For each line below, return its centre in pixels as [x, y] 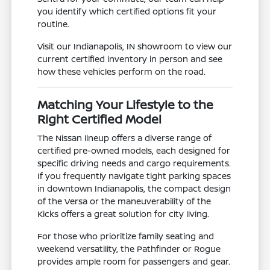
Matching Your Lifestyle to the [126, 105]
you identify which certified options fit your [127, 11]
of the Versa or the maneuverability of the [124, 201]
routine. [54, 24]
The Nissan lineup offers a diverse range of [125, 138]
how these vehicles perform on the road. [122, 72]
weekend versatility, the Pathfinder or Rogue [129, 249]
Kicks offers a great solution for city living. [124, 214]
